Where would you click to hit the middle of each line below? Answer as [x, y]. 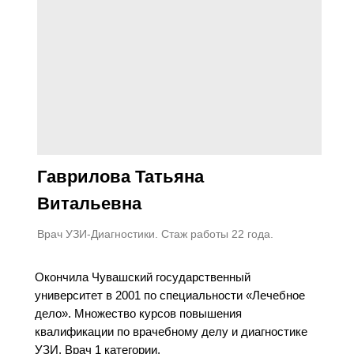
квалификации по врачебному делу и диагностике [171, 331]
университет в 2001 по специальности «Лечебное [170, 295]
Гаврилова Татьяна [121, 176]
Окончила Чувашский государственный [143, 277]
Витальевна [89, 203]
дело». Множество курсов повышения [138, 313]
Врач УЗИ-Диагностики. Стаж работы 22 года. [155, 233]
